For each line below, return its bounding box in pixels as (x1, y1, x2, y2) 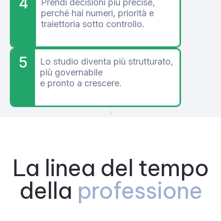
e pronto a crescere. (40, 78, 122, 89)
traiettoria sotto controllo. (41, 19, 145, 30)
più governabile (40, 67, 103, 78)
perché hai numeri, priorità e (41, 8, 154, 19)
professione (76, 176, 202, 205)
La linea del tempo (12, 153, 209, 183)
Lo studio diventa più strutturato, (40, 56, 173, 67)
